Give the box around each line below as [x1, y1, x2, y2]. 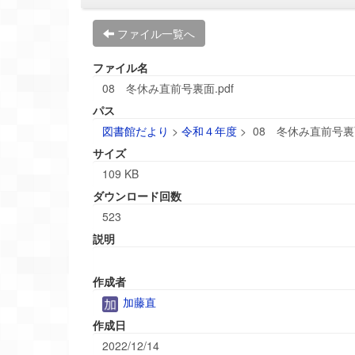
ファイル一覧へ [117, 25, 195, 42]
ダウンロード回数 [93, 188, 181, 204]
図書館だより [102, 123, 169, 139]
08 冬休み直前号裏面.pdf [102, 80, 234, 97]
